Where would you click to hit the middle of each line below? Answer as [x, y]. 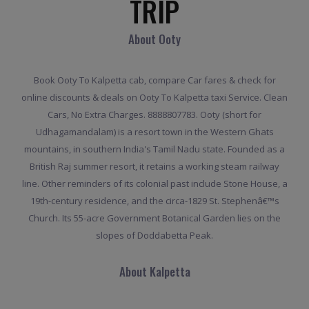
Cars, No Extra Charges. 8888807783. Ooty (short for [154, 114]
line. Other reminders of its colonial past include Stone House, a [154, 183]
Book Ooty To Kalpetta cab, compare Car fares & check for [154, 80]
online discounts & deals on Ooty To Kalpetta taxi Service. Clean [154, 97]
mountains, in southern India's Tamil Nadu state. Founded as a [154, 149]
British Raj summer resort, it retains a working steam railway [154, 166]
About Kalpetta [154, 271]
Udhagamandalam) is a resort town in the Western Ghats [154, 131]
